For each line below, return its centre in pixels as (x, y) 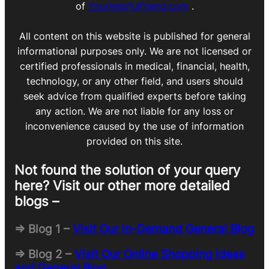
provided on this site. (134, 141)
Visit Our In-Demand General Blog (164, 229)
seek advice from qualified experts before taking (134, 96)
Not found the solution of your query (127, 170)
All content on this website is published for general (134, 36)
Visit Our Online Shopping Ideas (160, 254)
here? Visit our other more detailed (122, 186)
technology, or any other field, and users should (134, 81)
